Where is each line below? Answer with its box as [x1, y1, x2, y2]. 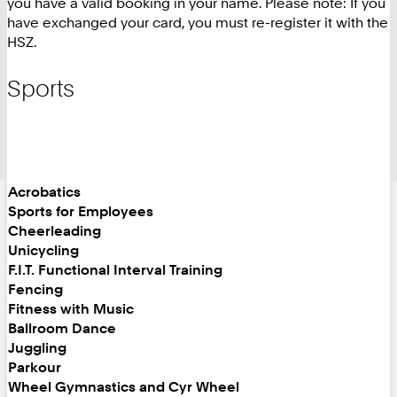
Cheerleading [8, 222, 101, 240]
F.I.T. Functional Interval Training [8, 261, 222, 279]
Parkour [8, 358, 61, 377]
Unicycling [8, 241, 79, 260]
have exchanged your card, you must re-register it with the [7, 13, 388, 32]
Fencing [8, 280, 63, 299]
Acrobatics [8, 183, 81, 201]
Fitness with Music [8, 300, 134, 318]
